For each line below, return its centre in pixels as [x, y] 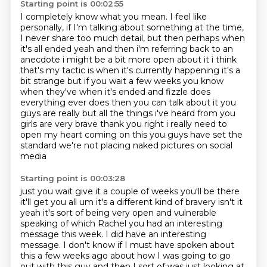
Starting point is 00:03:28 [72, 178]
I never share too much [70, 38]
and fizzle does [179, 92]
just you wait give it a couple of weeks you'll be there [130, 191]
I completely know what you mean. [95, 17]
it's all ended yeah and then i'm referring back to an [126, 49]
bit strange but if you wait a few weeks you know [122, 81]
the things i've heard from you [172, 113]
